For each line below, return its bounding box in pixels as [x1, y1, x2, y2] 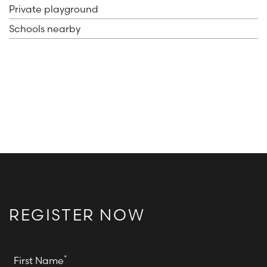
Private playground [9, 3, 98, 15]
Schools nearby [9, 23, 80, 35]
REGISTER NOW [9, 206, 145, 225]
